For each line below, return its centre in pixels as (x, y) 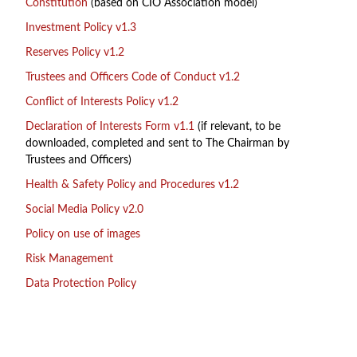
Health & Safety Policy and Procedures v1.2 (132, 185)
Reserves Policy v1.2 (75, 53)
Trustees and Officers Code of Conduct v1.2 (133, 77)
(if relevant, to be (237, 127)
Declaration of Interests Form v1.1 (110, 127)
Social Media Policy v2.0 (84, 210)
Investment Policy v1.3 (81, 28)
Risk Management (69, 259)
